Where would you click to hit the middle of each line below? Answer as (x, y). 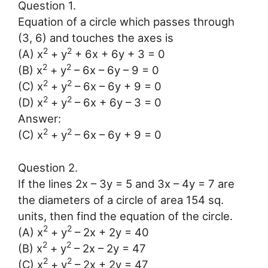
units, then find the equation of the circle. (125, 216)
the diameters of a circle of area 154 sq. (121, 200)
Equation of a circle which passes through (126, 22)
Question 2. (48, 167)
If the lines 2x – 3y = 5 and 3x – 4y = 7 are (126, 183)
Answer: (39, 119)
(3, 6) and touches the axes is (96, 38)
